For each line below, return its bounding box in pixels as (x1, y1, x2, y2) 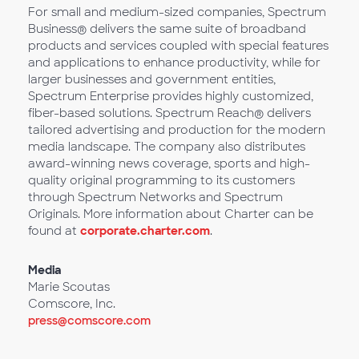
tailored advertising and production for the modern (28, 123, 325, 137)
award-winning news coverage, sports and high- (28, 156, 310, 171)
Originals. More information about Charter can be (28, 207, 313, 221)
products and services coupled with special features (28, 38, 329, 53)
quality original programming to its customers (28, 173, 295, 188)
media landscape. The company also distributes (28, 139, 305, 154)
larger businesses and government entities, (28, 72, 276, 87)
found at (28, 224, 80, 238)
